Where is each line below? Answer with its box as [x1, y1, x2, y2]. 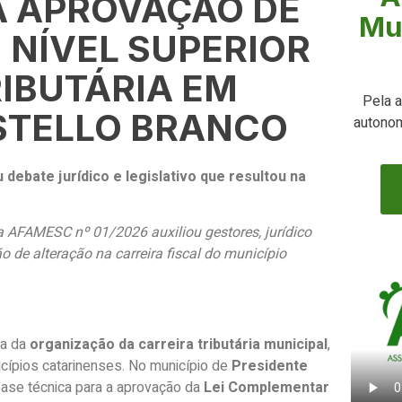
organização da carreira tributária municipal [30, 334, 328, 356]
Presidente [232, 355, 308, 378]
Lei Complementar [204, 377, 329, 399]
